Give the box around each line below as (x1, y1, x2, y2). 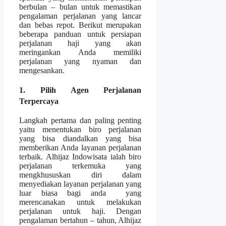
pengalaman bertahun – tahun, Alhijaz (19, 216, 142, 225)
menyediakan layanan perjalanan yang (19, 180, 142, 189)
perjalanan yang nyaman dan (19, 56, 142, 66)
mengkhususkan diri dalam (19, 171, 142, 180)
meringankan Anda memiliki (19, 47, 142, 56)
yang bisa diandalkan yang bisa (19, 134, 142, 143)
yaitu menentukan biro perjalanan (19, 125, 142, 134)
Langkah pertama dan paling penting (19, 116, 142, 125)
